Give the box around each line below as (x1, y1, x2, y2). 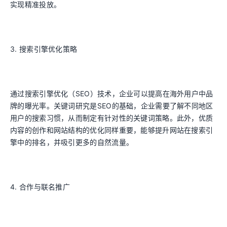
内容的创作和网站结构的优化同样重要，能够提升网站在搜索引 (10, 126, 213, 134)
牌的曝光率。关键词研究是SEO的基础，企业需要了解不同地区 (10, 101, 213, 110)
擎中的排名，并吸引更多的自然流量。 (10, 138, 134, 146)
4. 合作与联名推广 (10, 182, 70, 191)
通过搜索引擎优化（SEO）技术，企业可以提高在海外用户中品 (10, 89, 213, 98)
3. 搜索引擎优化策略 (10, 45, 78, 53)
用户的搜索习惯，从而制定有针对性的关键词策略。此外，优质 (10, 113, 213, 122)
